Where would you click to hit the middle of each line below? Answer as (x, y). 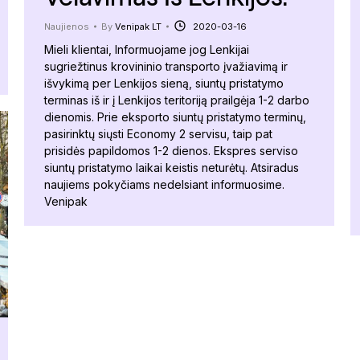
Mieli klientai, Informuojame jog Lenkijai (147, 49)
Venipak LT (138, 26)
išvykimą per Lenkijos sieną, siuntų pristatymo (164, 83)
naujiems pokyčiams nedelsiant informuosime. (164, 184)
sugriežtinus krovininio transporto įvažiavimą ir (166, 66)
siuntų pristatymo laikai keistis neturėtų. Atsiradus (172, 167)
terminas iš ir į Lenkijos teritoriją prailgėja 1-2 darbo (177, 100)
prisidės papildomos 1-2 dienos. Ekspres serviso (171, 150)
